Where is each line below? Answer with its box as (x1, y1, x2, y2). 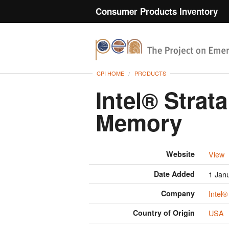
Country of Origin (133, 208, 195, 218)
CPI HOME (97, 69, 124, 78)
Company (161, 188, 195, 199)
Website (166, 149, 195, 159)
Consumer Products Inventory (96, 5, 218, 17)
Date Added (154, 168, 195, 179)
